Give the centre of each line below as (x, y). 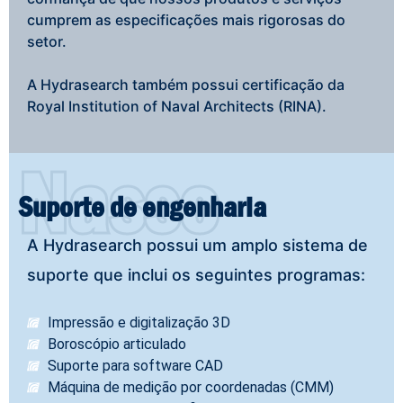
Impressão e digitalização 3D (139, 323)
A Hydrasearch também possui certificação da (186, 85)
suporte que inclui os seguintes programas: (196, 275)
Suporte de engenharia (142, 207)
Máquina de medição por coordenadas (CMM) (190, 388)
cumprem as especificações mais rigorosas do (186, 20)
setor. (47, 42)
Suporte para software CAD (135, 366)
